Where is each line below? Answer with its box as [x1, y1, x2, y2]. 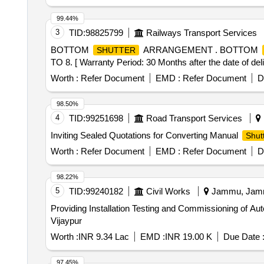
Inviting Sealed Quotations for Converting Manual [50, 130, 240, 140]
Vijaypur [50, 216, 82, 226]
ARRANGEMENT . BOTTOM [140, 45, 260, 55]
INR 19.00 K [164, 232, 212, 242]
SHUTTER [96, 45, 136, 55]
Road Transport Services [146, 113, 242, 123]
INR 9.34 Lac [78, 232, 129, 242]
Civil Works [146, 186, 190, 196]
